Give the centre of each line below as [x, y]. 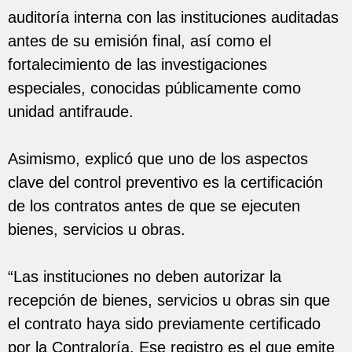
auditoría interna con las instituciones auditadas [173, 17]
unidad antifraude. [71, 111]
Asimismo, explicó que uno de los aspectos [158, 158]
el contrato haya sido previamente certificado [164, 323]
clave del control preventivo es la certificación [165, 182]
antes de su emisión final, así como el [139, 40]
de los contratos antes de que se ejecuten [154, 205]
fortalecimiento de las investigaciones [137, 64]
